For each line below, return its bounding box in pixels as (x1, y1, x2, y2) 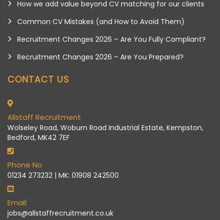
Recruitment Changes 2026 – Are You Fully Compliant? (17, 34, 206, 44)
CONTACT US (7, 73, 69, 85)
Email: (7, 197, 27, 208)
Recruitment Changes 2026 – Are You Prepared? (17, 52, 184, 62)
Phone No (7, 159, 42, 170)
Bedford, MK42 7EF (7, 132, 70, 142)
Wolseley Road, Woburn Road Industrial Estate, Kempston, (7, 122, 203, 133)
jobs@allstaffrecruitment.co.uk (7, 208, 113, 218)
